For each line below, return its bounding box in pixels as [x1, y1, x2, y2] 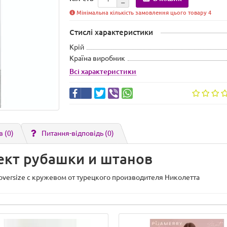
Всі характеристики [69, 67, 137, 75]
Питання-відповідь [42, 129, 105, 137]
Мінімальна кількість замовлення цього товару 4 [75, 10, 212, 16]
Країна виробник [69, 54, 126, 62]
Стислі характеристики [69, 28, 154, 36]
